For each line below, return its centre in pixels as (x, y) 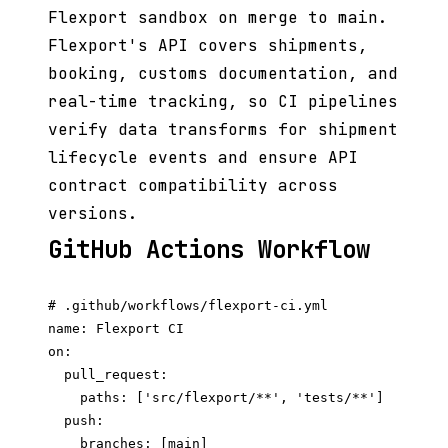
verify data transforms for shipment (223, 130)
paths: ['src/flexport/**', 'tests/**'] (216, 398)
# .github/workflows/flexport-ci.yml (188, 306)
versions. (93, 214)
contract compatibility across (193, 186)
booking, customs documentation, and (223, 74)
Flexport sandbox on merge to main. (218, 18)
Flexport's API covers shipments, (208, 46)
